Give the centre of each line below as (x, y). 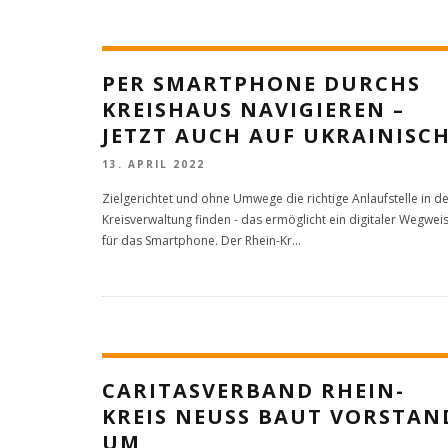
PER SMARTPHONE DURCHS (261, 83)
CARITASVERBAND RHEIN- (253, 391)
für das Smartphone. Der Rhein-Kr (197, 241)
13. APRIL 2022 (153, 164)
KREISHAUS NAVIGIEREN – (253, 109)
